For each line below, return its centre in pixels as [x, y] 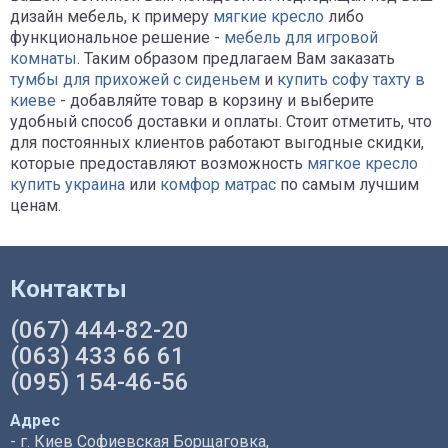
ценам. [35, 205]
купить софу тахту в [351, 79]
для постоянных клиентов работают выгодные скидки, [217, 142]
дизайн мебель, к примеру [111, 16]
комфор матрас [218, 184]
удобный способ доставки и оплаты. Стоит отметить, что [221, 121]
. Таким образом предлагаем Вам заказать [236, 58]
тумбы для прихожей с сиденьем [135, 79]
